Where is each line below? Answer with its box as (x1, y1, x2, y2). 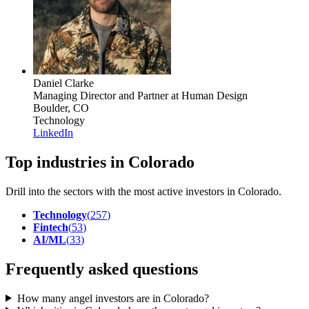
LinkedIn (33, 126, 73, 139)
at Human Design (168, 89, 248, 101)
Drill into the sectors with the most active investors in (6, 185, 238, 197)
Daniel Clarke (33, 77, 94, 89)
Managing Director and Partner (33, 89, 168, 101)
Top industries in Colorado (6, 152, 195, 171)
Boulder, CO (33, 101, 89, 114)
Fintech (33, 221, 68, 233)
